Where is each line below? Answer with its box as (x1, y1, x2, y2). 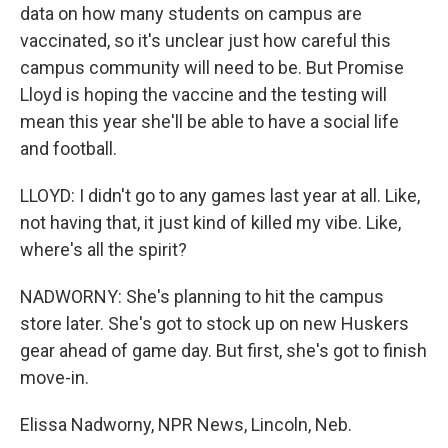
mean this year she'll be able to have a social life (20, 111, 399, 132)
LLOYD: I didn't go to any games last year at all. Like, (20, 185, 420, 206)
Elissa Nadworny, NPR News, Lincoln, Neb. (20, 414, 352, 435)
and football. (20, 138, 117, 159)
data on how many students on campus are (20, 3, 362, 24)
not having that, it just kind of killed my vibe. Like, (20, 212, 401, 233)
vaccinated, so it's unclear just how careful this (20, 30, 391, 51)
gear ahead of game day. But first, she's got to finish (20, 340, 427, 361)
